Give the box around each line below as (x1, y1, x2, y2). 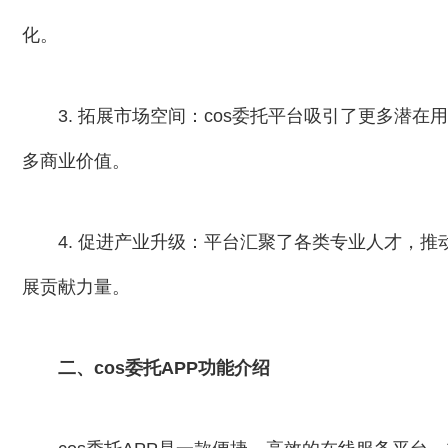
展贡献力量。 (22, 277, 130, 297)
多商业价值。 (22, 151, 130, 171)
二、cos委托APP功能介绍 (58, 358, 270, 378)
